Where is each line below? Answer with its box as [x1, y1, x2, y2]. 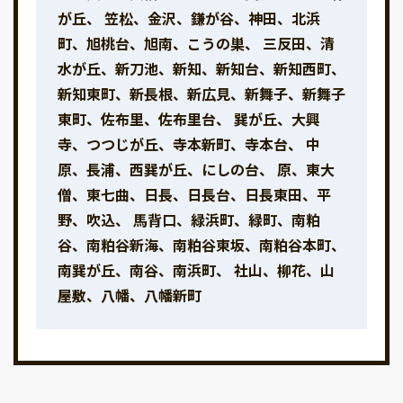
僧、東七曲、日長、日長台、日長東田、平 [58, 184, 331, 206]
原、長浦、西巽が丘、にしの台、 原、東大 [58, 158, 335, 181]
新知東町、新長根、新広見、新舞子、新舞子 [58, 83, 345, 105]
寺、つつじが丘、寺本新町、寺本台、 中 [58, 133, 320, 156]
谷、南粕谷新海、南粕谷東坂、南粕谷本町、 [58, 234, 345, 256]
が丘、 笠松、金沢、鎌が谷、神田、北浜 [58, 7, 320, 30]
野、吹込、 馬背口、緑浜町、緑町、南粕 [58, 209, 320, 231]
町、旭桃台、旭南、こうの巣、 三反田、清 [58, 32, 335, 55]
